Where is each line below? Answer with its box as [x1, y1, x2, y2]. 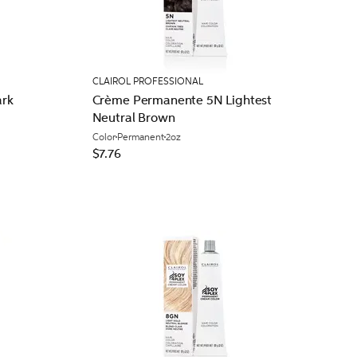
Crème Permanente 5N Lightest [92, 92, 273, 108]
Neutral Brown [92, 110, 175, 125]
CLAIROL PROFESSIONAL [92, 76, 203, 87]
